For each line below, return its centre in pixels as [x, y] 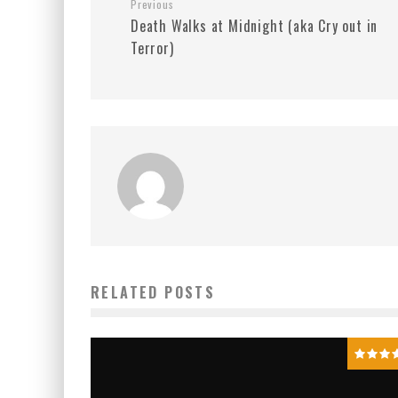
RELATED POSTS [153, 292]
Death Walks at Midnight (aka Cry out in [255, 26]
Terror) [152, 48]
